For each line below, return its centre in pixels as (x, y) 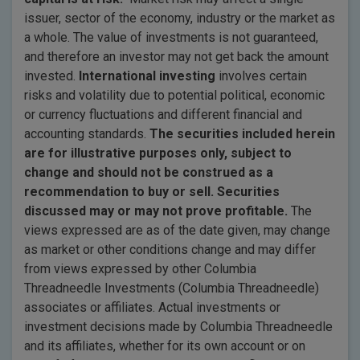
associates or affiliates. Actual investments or (152, 307)
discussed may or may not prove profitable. (157, 211)
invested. (51, 76)
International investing (147, 76)
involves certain (261, 76)
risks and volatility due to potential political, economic (174, 95)
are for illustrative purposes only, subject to (158, 153)
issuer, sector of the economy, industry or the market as (180, 18)
